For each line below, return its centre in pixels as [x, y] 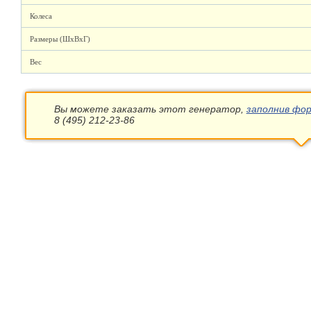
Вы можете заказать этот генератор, [150, 109]
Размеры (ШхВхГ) [60, 39]
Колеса [41, 16]
